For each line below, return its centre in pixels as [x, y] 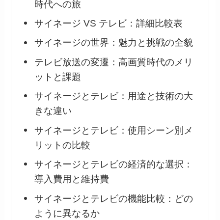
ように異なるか [67, 213]
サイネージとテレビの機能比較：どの [114, 198]
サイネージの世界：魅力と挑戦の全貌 [114, 43]
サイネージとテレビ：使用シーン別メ [114, 130]
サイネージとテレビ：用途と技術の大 [114, 96]
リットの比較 [63, 145]
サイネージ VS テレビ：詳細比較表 [109, 24]
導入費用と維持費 [72, 179]
